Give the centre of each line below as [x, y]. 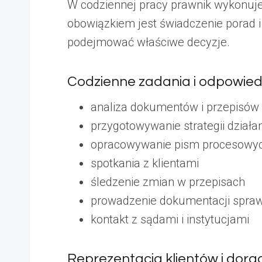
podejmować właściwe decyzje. [149, 42]
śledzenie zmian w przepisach [168, 182]
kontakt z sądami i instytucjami [170, 219]
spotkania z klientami [145, 163]
